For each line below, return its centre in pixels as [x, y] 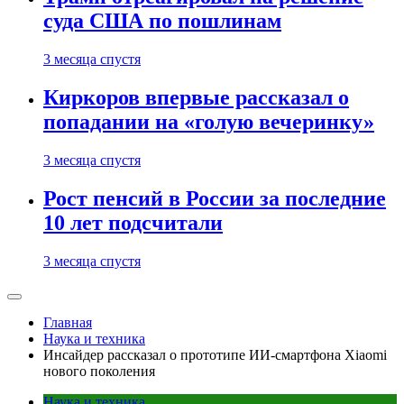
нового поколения [99, 371]
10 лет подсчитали [133, 223]
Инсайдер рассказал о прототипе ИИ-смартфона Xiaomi [215, 355]
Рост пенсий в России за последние [215, 199]
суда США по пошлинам [162, 21]
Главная [68, 322]
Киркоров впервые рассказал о [196, 98]
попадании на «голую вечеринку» [209, 122]
